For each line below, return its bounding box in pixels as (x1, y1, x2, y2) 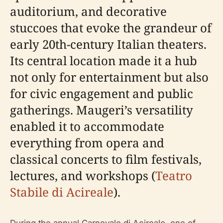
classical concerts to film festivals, (10, 151, 202, 168)
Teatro (155, 167, 192, 184)
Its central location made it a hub (10, 52, 197, 69)
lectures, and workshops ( (10, 167, 155, 184)
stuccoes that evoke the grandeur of (10, 19, 212, 36)
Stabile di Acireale (10, 184, 113, 201)
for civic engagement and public (10, 85, 193, 102)
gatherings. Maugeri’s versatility (10, 102, 193, 118)
